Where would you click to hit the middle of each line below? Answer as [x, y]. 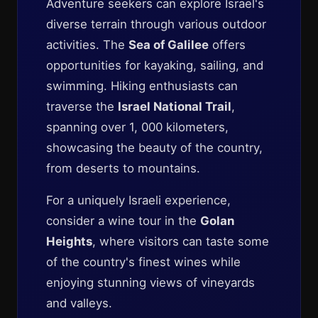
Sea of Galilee [169, 45]
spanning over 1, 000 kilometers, [137, 127]
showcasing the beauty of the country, [154, 148]
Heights [69, 241]
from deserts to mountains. [123, 168]
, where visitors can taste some [181, 241]
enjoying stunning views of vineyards [150, 283]
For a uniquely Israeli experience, [138, 200]
